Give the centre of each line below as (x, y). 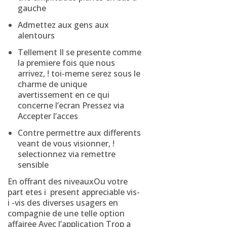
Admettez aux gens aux (63, 25)
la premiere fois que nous (66, 63)
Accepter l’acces (48, 116)
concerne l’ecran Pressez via (71, 105)
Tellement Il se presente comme (80, 52)
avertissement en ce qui (64, 95)
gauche (32, 8)
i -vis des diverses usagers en (63, 203)
